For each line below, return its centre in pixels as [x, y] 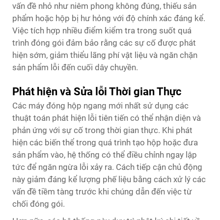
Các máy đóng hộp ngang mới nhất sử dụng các [100, 105]
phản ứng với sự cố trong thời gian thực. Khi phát [102, 130]
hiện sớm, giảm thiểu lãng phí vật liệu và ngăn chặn [105, 55]
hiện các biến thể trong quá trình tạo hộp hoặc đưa [105, 142]
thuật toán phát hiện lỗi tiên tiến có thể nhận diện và [107, 118]
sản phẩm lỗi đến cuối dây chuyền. [75, 67]
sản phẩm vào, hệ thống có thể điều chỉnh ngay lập [105, 154]
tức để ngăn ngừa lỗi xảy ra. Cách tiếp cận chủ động [107, 167]
